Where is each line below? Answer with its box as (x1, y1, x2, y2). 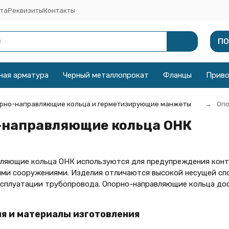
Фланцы (163, 71, 192, 80)
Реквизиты (7, 6, 43, 14)
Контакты (43, 6, 75, 14)
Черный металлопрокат (62, 71, 149, 80)
